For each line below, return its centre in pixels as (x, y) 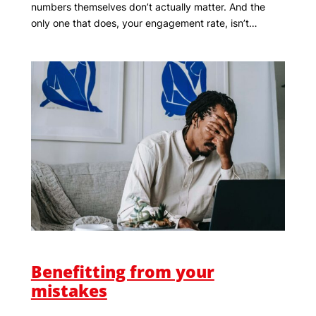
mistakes (69, 290)
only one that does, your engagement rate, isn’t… (144, 23)
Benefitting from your (122, 271)
